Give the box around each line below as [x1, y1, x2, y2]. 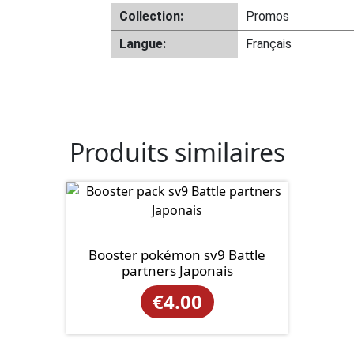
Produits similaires [69, 135, 285, 169]
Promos [246, 9, 290, 24]
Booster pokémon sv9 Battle [88, 246, 265, 264]
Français [246, 36, 292, 51]
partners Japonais [121, 262, 233, 280]
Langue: [119, 36, 166, 51]
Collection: [119, 9, 183, 24]
